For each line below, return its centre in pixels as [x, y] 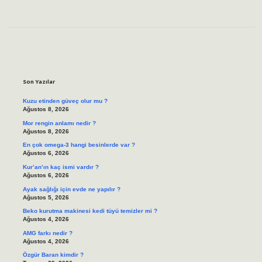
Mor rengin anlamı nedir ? [59, 123]
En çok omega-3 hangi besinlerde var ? [79, 145]
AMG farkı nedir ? [47, 233]
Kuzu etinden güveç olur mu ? [65, 101]
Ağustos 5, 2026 [46, 197]
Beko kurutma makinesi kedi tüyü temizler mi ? [90, 211]
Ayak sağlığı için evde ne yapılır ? [71, 189]
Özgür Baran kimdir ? [53, 255]
